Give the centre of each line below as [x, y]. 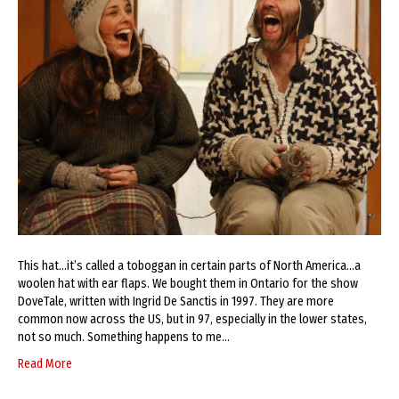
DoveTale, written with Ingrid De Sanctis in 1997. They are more [176, 302]
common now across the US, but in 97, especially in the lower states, [192, 320]
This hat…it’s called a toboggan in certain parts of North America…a [189, 266]
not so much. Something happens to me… [124, 338]
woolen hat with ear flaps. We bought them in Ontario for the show [188, 284]
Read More [45, 364]
